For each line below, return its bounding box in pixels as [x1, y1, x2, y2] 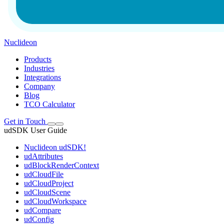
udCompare [24, 206, 61, 214]
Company [24, 82, 55, 90]
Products [24, 55, 51, 63]
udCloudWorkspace [24, 197, 86, 205]
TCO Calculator [24, 100, 75, 108]
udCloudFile [24, 170, 63, 178]
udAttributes [24, 152, 63, 160]
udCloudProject [24, 179, 73, 187]
